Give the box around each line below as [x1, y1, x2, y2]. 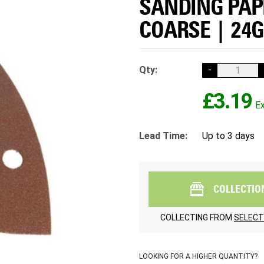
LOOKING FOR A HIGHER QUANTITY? [139, 252, 258, 260]
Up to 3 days [202, 130, 255, 141]
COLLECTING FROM [160, 212, 234, 222]
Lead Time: [139, 130, 187, 141]
